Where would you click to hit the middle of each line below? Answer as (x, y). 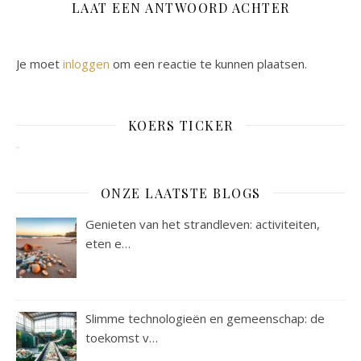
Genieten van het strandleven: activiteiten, (203, 224)
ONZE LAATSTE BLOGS (180, 193)
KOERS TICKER (180, 125)
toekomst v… (122, 337)
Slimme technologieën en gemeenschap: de (205, 318)
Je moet (39, 63)
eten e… (108, 243)
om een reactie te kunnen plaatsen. (208, 63)
